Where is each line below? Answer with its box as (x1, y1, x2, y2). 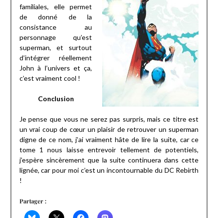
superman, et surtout (19, 43, 92, 52)
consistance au (19, 22, 92, 31)
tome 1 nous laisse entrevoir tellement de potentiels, (19, 145, 199, 154)
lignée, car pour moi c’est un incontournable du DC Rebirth (19, 165, 199, 174)
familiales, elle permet (19, 2, 92, 11)
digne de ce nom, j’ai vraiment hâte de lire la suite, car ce (19, 135, 199, 144)
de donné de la (19, 12, 92, 21)
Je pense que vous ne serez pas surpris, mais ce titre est (19, 114, 199, 123)
